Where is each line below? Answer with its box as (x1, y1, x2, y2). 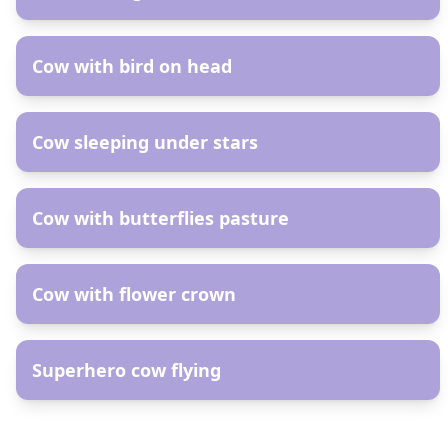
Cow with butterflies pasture (32, 206, 289, 230)
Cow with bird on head (32, 54, 232, 78)
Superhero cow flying (32, 358, 221, 382)
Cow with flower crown (32, 282, 236, 306)
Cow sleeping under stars (32, 130, 258, 154)
